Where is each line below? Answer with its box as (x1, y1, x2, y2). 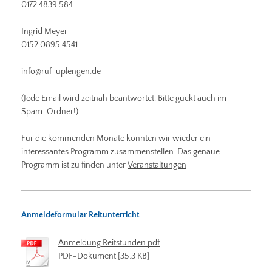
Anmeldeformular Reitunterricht (21, 209, 140, 220)
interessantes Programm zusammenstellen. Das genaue (21, 146, 220, 157)
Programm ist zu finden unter (21, 160, 127, 170)
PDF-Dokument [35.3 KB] (58, 251, 149, 261)
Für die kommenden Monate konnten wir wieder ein (21, 133, 211, 143)
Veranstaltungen (127, 160, 186, 170)
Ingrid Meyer (21, 26, 67, 36)
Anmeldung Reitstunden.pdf (58, 237, 160, 248)
